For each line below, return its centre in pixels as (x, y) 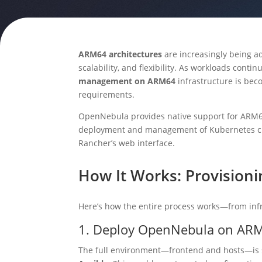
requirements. (107, 94)
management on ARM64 (128, 81)
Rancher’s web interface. (127, 143)
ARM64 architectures (120, 54)
